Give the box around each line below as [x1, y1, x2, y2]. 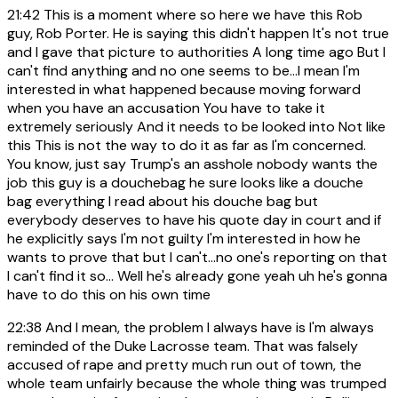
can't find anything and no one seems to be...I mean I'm [7, 60, 360, 80]
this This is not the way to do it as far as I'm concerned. [7, 135, 366, 155]
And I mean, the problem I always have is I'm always [42, 317, 374, 337]
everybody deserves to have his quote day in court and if [7, 210, 381, 229]
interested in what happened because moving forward [7, 79, 361, 99]
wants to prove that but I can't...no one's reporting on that [7, 247, 387, 267]
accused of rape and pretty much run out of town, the [7, 354, 362, 374]
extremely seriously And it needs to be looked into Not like [7, 116, 386, 136]
